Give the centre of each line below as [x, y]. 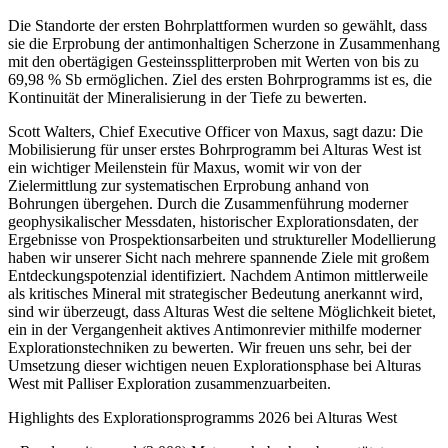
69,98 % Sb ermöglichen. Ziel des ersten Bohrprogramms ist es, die [220, 79]
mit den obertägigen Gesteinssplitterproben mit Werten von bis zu [213, 61]
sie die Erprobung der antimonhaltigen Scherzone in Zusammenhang [224, 43]
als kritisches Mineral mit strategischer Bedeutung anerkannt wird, [215, 293]
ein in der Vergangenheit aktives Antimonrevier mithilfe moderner [214, 329]
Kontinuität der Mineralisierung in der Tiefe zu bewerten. [187, 97]
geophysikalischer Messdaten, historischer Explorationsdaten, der [213, 221]
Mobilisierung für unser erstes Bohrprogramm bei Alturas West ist [214, 149]
